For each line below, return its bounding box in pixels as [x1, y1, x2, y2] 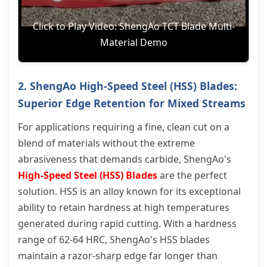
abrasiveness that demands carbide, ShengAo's [18, 153, 231, 166]
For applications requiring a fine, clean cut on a [18, 120, 229, 133]
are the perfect [157, 169, 227, 182]
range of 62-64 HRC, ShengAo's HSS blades [18, 233, 210, 246]
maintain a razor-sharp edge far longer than [18, 249, 218, 262]
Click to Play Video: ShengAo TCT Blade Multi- [32, 20, 235, 33]
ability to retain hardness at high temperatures [18, 201, 229, 214]
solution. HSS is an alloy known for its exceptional [18, 185, 241, 198]
